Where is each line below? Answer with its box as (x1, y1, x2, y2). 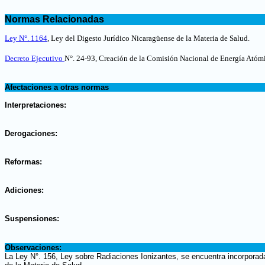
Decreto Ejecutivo (5, 54, 64, 63)
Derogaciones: (5, 129, 57, 138)
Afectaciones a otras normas (5, 83, 109, 92)
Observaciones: (5, 243, 62, 252)
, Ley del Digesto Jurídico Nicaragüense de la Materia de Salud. (47, 34, 250, 43)
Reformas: (5, 157, 42, 166)
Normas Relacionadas (5, 14, 104, 24)
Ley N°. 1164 (5, 34, 47, 43)
